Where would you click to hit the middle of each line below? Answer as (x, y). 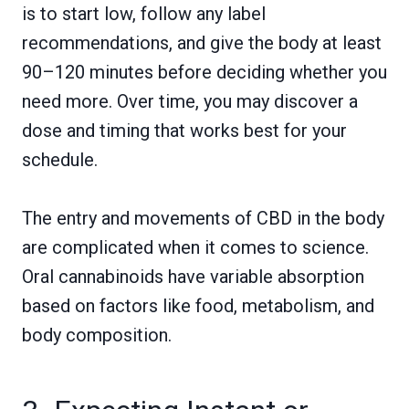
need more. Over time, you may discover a (190, 102)
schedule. (60, 160)
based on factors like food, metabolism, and (198, 306)
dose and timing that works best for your (184, 131)
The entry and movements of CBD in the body (203, 219)
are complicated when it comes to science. (195, 248)
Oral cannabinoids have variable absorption (193, 277)
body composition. (97, 336)
